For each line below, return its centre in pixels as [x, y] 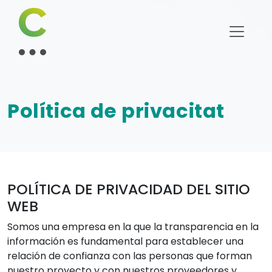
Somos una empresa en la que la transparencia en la [133, 227]
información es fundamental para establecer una [125, 241]
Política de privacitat [116, 111]
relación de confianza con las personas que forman [130, 256]
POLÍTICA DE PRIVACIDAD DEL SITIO [129, 189]
